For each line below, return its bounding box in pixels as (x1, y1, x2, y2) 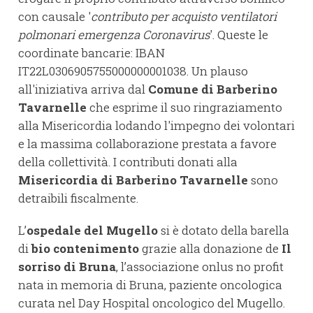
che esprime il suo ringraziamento (87, 99, 282, 116)
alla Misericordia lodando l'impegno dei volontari (18, 117, 295, 134)
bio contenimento (31, 240, 139, 257)
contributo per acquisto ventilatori (91, 8, 277, 25)
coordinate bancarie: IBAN (18, 45, 165, 61)
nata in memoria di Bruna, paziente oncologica (18, 277, 282, 293)
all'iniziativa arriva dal (18, 81, 148, 98)
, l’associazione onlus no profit (116, 259, 284, 275)
